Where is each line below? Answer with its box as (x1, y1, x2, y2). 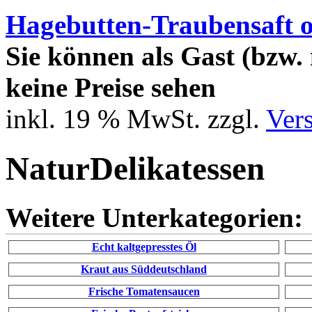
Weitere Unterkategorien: (6, 202, 303, 233)
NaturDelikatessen (6, 150, 265, 187)
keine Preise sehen (6, 72, 216, 103)
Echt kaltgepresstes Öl (91, 240, 196, 253)
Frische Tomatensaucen (88, 285, 200, 297)
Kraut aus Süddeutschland (81, 263, 207, 275)
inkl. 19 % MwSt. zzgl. (6, 104, 266, 134)
